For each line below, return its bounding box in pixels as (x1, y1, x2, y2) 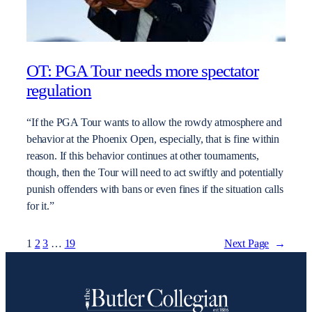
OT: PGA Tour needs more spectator (26, 61, 259, 80)
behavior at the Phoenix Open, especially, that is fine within (26, 133, 280, 146)
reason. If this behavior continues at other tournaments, (26, 150, 259, 163)
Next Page (224, 237, 270, 251)
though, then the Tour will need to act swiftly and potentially (26, 166, 283, 180)
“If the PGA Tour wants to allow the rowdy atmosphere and (26, 116, 282, 130)
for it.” (26, 200, 54, 213)
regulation (26, 80, 92, 100)
